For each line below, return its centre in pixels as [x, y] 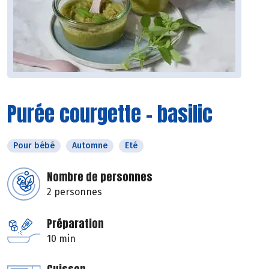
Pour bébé [34, 146]
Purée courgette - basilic [110, 114]
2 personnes [74, 192]
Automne [90, 146]
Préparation [75, 224]
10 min [61, 239]
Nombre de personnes [100, 177]
